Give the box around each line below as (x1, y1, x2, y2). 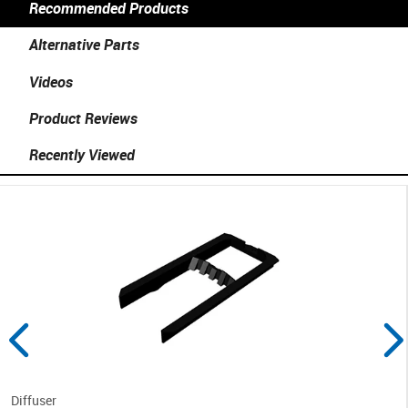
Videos (29, 71, 73, 92)
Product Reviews (29, 107, 138, 128)
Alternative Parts (29, 35, 139, 56)
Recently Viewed (29, 145, 135, 166)
